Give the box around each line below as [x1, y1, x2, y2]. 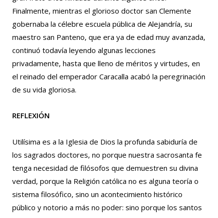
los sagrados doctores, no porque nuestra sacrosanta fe [12, 149, 202, 160]
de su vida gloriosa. [12, 85, 76, 94]
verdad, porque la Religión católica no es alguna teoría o [12, 176, 199, 186]
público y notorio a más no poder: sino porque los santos [12, 202, 202, 212]
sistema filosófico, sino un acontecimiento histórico [12, 189, 182, 199]
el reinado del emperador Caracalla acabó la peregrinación [12, 72, 205, 81]
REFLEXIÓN [12, 110, 50, 121]
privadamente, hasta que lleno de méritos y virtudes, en [12, 58, 200, 68]
